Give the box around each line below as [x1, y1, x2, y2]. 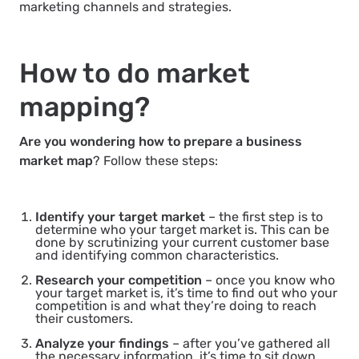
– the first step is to [205, 209, 323, 225]
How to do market [19, 57, 250, 91]
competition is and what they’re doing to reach [35, 298, 317, 314]
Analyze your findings [35, 336, 169, 352]
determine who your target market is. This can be [35, 222, 329, 238]
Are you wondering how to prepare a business [19, 134, 302, 150]
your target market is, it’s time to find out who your [35, 285, 337, 301]
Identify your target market [35, 209, 205, 225]
